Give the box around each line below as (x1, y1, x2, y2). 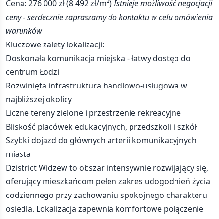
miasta (6, 149, 31, 159)
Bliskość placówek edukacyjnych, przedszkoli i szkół (6, 121, 197, 132)
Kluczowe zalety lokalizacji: (6, 39, 104, 50)
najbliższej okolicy (6, 94, 72, 105)
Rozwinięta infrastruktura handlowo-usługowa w (6, 80, 187, 91)
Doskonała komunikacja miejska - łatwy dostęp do (6, 53, 191, 64)
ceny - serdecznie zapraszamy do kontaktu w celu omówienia (6, 12, 213, 22)
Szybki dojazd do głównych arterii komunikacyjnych (6, 135, 197, 146)
